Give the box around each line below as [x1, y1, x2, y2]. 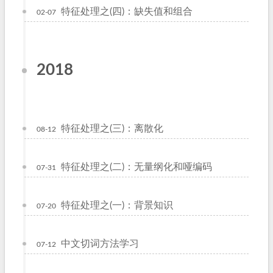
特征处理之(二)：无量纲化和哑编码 [61, 162, 212, 172]
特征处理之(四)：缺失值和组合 [61, 7, 193, 16]
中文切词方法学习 [61, 239, 139, 249]
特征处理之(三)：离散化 [61, 124, 163, 133]
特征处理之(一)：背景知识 [61, 200, 173, 210]
